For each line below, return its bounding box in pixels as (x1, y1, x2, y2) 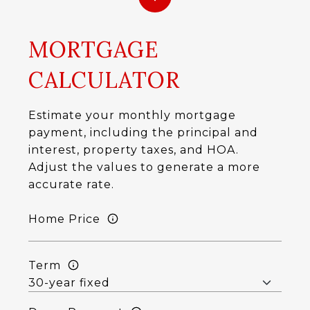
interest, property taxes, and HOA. (28, 143, 239, 156)
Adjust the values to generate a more (28, 161, 260, 174)
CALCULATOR (28, 66, 180, 94)
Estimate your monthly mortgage (28, 109, 236, 122)
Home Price (28, 212, 100, 226)
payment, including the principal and (28, 126, 258, 139)
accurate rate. (28, 178, 114, 191)
